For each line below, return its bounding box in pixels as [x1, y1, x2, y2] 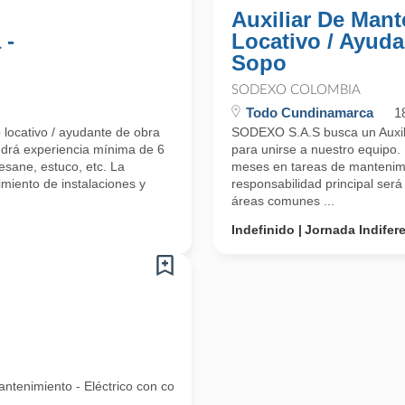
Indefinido [231, 222, 295, 237]
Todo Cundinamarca [246, 105, 373, 120]
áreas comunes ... [231, 193, 334, 208]
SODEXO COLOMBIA [231, 83, 361, 97]
